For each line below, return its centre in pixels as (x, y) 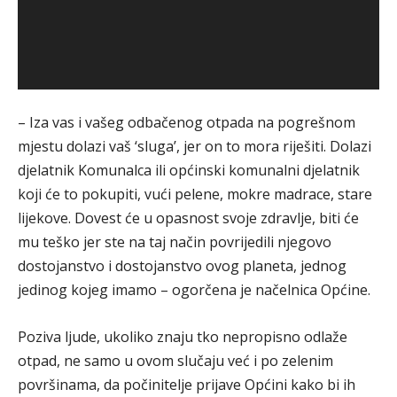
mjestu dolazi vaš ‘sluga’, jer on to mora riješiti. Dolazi (195, 146)
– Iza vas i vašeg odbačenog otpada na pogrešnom (187, 122)
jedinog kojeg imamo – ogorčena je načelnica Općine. (194, 290)
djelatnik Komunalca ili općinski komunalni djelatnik (189, 170)
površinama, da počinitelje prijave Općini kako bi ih (187, 385)
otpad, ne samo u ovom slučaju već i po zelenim (175, 361)
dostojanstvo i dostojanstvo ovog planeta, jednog (182, 266)
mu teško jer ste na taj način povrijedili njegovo (175, 242)
